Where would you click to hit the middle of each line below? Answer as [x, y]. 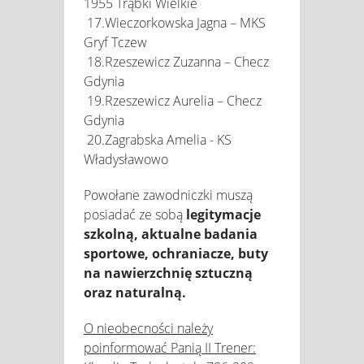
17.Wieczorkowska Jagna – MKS [175, 22]
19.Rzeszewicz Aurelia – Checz [173, 100]
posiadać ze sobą [135, 214]
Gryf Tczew [115, 42]
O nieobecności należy [148, 328]
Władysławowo [128, 159]
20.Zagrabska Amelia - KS [158, 139]
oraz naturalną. [135, 292]
